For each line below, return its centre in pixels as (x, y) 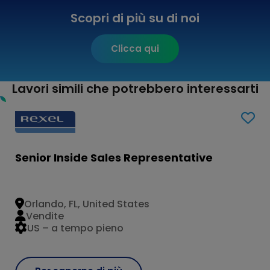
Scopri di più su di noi (135, 18)
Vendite (45, 216)
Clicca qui (135, 49)
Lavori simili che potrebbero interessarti (135, 88)
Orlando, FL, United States (87, 204)
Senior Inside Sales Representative (114, 158)
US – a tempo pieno (75, 228)
